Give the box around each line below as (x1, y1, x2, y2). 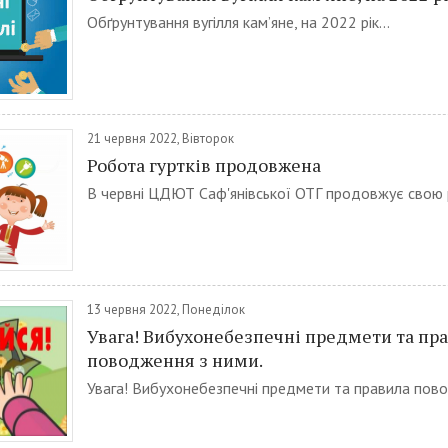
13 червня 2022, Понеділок (87, 301, 245, 318)
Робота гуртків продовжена (87, 153, 321, 177)
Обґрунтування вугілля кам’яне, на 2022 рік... (87, 12, 390, 32)
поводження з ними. (87, 348, 263, 372)
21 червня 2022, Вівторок (87, 130, 234, 147)
